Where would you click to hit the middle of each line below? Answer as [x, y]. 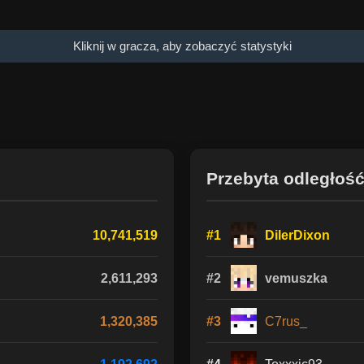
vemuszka [296, 278]
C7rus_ [286, 321]
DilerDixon [297, 235]
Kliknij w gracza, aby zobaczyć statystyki [182, 46]
